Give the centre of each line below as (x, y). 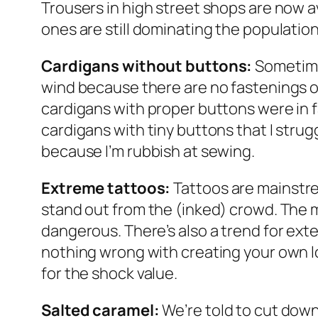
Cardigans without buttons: (147, 66)
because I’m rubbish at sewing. (148, 151)
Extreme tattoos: (106, 188)
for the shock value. (109, 273)
